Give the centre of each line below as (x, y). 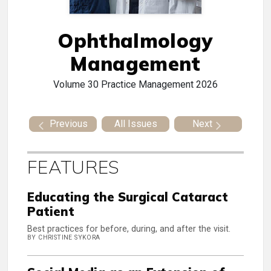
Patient (51, 212)
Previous (68, 124)
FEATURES (73, 167)
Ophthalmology (135, 41)
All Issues (135, 124)
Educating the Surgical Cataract (128, 197)
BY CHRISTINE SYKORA (64, 238)
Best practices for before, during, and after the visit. (129, 229)
